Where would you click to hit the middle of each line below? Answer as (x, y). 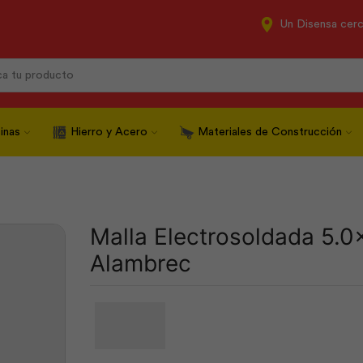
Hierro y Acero (109, 132)
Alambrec (141, 263)
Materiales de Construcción (270, 132)
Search (202, 82)
